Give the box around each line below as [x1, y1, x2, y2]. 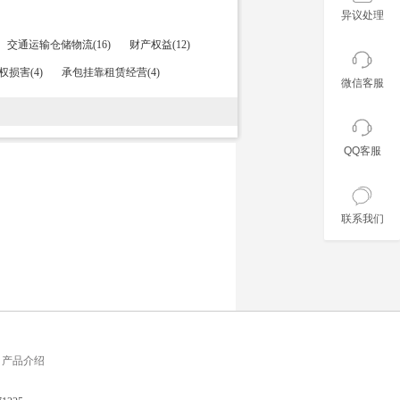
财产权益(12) [129, 38, 190, 51]
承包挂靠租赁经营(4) [62, 66, 160, 79]
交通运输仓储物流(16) [7, 38, 111, 51]
